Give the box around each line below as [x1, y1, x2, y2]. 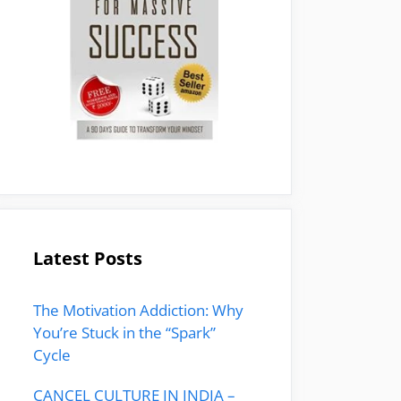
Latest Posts [33, 246, 142, 270]
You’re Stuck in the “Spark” [33, 322, 216, 343]
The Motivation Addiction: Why [33, 300, 243, 320]
